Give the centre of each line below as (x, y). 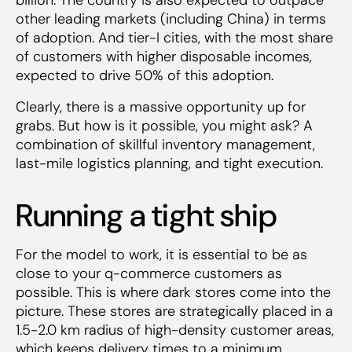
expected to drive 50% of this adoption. (145, 75)
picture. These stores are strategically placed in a (174, 311)
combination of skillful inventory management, (165, 144)
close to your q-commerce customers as (149, 273)
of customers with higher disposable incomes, (164, 56)
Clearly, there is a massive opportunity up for (161, 106)
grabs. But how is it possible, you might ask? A (164, 125)
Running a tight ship (147, 215)
